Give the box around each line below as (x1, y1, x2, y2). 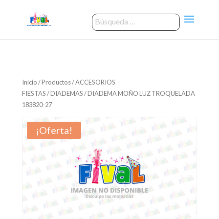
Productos (41, 78, 71, 86)
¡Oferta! (35, 124, 72, 136)
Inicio (22, 78, 37, 86)
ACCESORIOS (75, 78, 115, 86)
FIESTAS (22, 89, 46, 97)
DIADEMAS (50, 89, 83, 97)
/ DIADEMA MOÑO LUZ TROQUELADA (83, 89, 195, 97)
